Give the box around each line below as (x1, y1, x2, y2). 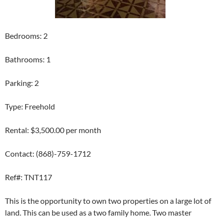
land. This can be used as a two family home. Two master (5, 208, 192, 218)
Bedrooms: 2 (5, 31, 48, 41)
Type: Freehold (5, 102, 55, 111)
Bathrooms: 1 (5, 55, 51, 64)
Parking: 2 (5, 78, 39, 88)
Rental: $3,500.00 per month (5, 125, 101, 135)
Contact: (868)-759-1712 (5, 149, 91, 159)
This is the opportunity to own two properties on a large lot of (5, 196, 211, 206)
